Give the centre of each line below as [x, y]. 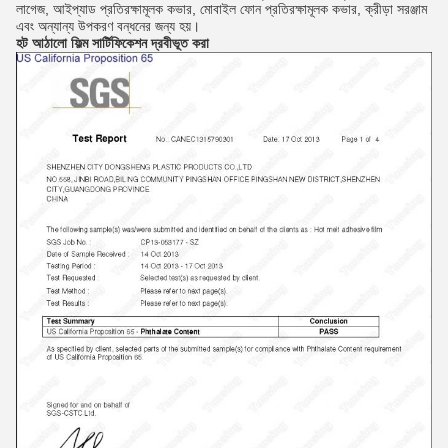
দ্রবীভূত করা [180, 43]
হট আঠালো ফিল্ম [52, 43]
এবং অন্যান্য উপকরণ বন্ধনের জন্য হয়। [108, 26]
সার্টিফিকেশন [119, 43]
